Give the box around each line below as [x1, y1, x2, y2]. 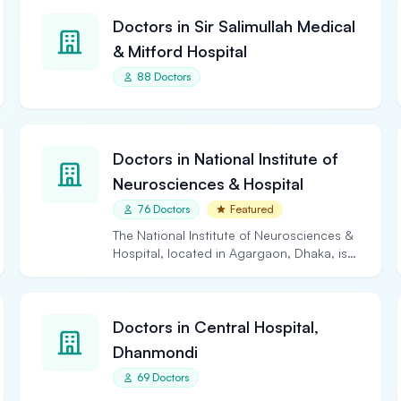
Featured [230, 202, 275, 216]
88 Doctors [137, 70, 192, 83]
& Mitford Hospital [113, 41, 248, 61]
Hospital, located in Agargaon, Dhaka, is [113, 245, 348, 260]
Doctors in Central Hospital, [113, 317, 320, 337]
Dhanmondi [113, 342, 199, 362]
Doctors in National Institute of [113, 149, 339, 168]
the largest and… [113, 263, 211, 278]
